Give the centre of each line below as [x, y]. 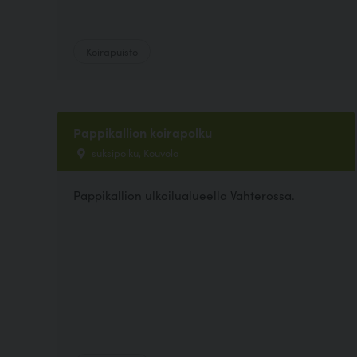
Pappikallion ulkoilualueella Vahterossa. [184, 194]
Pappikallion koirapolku [143, 132]
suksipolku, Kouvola [134, 152]
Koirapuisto [112, 51]
